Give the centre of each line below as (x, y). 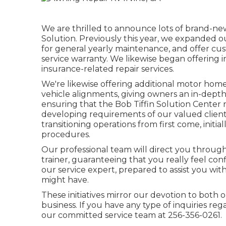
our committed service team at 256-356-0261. (132, 215)
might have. (65, 180)
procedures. (66, 134)
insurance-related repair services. (108, 69)
